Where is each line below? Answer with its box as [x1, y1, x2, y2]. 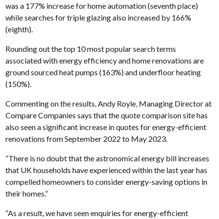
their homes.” [5, 188, 48, 198]
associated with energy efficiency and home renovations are [5, 55, 204, 65]
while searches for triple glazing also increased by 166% [5, 12, 192, 22]
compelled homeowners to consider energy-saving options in [5, 176, 208, 186]
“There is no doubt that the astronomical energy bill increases [5, 153, 210, 163]
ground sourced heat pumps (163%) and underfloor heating [5, 67, 201, 77]
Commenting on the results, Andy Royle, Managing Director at [5, 98, 212, 108]
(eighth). [5, 24, 33, 34]
